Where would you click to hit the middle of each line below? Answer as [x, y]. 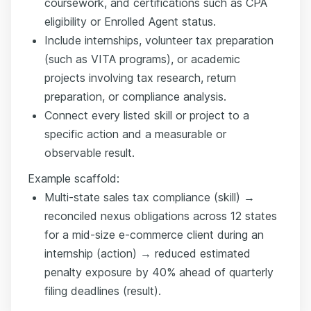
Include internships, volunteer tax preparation [159, 40]
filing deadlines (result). [103, 291]
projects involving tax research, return [140, 77]
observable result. [90, 152]
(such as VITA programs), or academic [142, 59]
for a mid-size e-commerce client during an [154, 234]
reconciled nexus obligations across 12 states [161, 216]
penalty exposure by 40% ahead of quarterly [159, 272]
